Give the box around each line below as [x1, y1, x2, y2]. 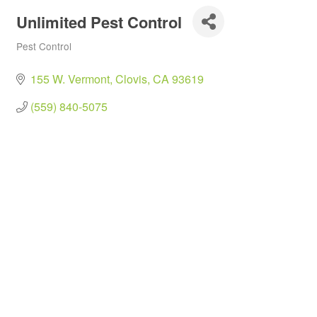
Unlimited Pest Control [16, 10, 182, 33]
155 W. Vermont [30, 71, 110, 87]
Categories [16, 49, 63, 62]
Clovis [115, 71, 147, 87]
